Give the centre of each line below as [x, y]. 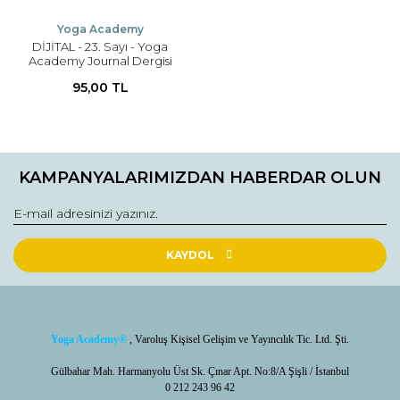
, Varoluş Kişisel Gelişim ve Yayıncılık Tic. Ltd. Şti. [238, 339]
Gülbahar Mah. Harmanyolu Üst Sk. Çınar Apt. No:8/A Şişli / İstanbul [200, 371]
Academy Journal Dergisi [100, 60]
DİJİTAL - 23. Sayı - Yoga [100, 46]
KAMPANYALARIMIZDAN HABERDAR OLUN [200, 177]
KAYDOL [190, 254]
